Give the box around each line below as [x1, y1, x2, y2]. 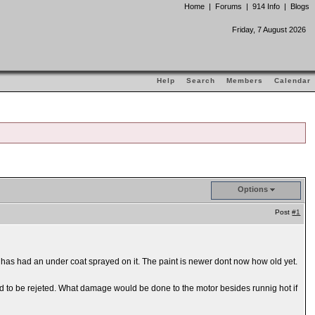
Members [226, 77, 263, 84]
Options [237, 185, 268, 193]
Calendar [274, 77, 311, 84]
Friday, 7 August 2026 [232, 25, 306, 34]
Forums [215, 2, 242, 11]
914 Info [252, 2, 280, 11]
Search [186, 77, 215, 84]
